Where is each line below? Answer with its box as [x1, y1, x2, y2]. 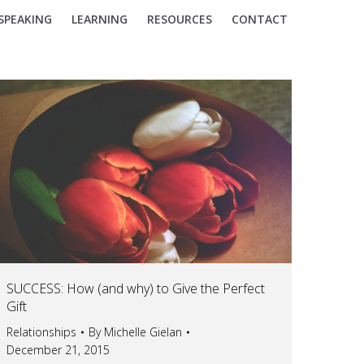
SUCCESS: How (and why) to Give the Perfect [6, 279, 265, 297]
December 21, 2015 [6, 341, 110, 357]
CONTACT [232, 11, 288, 27]
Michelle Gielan [104, 323, 182, 340]
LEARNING [71, 11, 128, 27]
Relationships [6, 323, 76, 340]
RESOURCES [147, 11, 212, 27]
